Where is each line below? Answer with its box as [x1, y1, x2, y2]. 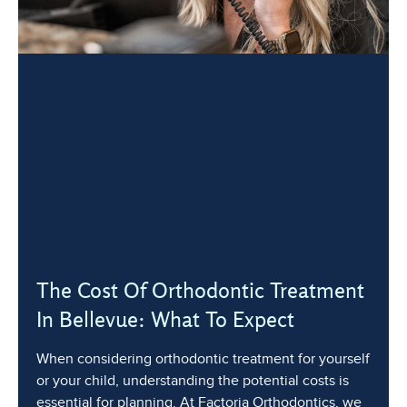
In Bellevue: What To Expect [36, 305, 294, 333]
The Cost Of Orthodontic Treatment [36, 276, 364, 304]
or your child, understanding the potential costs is [36, 372, 349, 390]
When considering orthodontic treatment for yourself [36, 351, 370, 368]
